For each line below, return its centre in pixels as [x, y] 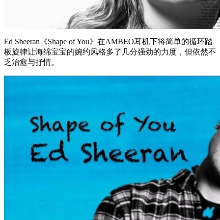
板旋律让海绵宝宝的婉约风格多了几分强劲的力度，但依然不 [110, 52]
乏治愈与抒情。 [31, 62]
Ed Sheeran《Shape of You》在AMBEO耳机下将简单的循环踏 [108, 41]
